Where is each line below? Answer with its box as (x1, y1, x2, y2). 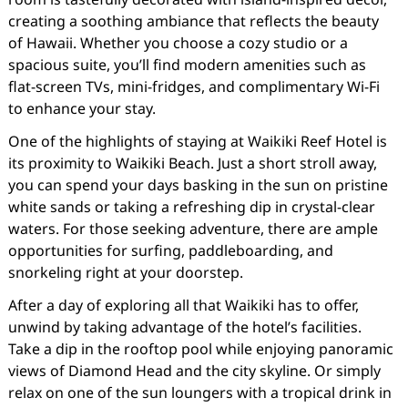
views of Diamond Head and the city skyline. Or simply (7, 361, 381, 381)
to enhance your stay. (7, 98, 156, 118)
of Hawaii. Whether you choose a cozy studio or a (7, 33, 348, 53)
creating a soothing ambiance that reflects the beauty (7, 11, 379, 31)
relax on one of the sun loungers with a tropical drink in (7, 382, 392, 403)
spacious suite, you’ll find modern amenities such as (7, 55, 366, 75)
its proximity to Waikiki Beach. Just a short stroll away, (7, 153, 377, 173)
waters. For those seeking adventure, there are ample (7, 219, 378, 239)
